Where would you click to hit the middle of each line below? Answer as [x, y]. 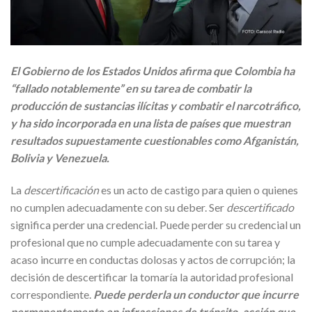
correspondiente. [52, 294]
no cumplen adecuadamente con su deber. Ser [118, 207]
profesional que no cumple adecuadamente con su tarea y [145, 242]
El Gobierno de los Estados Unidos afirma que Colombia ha [153, 70]
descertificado [260, 207]
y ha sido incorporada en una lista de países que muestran [150, 123]
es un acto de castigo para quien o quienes [198, 189]
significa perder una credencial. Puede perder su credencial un [156, 224]
